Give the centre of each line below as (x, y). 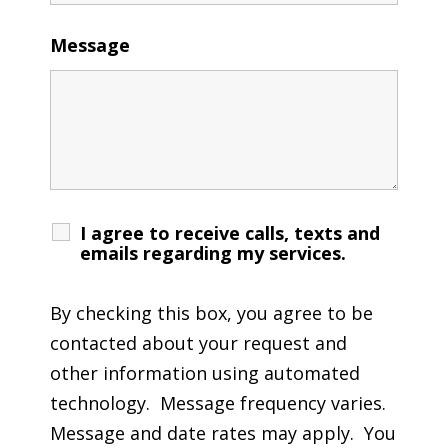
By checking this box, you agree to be (211, 312)
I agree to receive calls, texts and (229, 232)
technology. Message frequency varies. (220, 402)
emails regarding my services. (212, 252)
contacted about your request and (198, 342)
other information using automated (204, 372)
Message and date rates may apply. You (222, 432)
